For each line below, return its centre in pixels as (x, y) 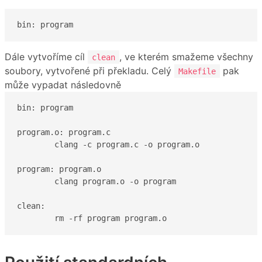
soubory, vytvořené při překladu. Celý (89, 70)
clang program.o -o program (36, 182)
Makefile (197, 71)
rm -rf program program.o (111, 218)
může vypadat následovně (63, 85)
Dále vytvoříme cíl (46, 56)
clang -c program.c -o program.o (36, 145)
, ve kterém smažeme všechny (186, 56)
